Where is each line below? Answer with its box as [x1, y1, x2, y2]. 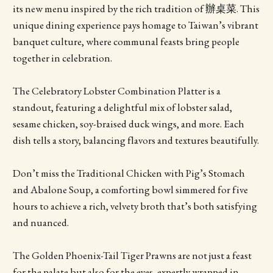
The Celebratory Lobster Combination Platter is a [12, 84, 221, 98]
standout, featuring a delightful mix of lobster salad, [12, 101, 232, 115]
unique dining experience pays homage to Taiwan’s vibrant [12, 18, 258, 32]
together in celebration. [12, 51, 112, 65]
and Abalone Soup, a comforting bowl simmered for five [12, 183, 248, 197]
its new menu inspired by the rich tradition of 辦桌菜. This [12, 1, 260, 15]
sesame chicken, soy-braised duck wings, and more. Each [12, 117, 244, 131]
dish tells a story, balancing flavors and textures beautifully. [12, 133, 259, 147]
